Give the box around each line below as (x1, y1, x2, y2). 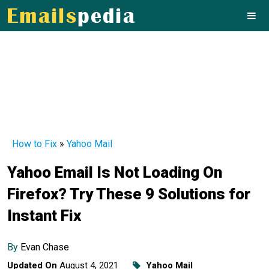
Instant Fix (7, 207, 81, 225)
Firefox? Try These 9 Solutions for (7, 185, 250, 203)
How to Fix (12, 138, 57, 150)
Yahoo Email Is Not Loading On (7, 163, 222, 181)
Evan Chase (20, 241, 69, 253)
